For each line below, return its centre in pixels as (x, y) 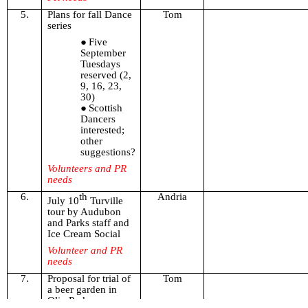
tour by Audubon (84, 212)
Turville (105, 201)
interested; (102, 130)
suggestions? (108, 152)
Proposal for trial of (89, 279)
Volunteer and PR (85, 251)
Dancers (98, 119)
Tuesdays (100, 64)
